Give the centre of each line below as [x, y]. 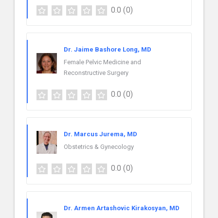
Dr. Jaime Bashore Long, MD [108, 50]
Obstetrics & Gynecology [99, 147]
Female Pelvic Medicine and [102, 62]
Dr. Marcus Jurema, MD [100, 134]
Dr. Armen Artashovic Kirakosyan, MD [122, 208]
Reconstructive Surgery [96, 73]
